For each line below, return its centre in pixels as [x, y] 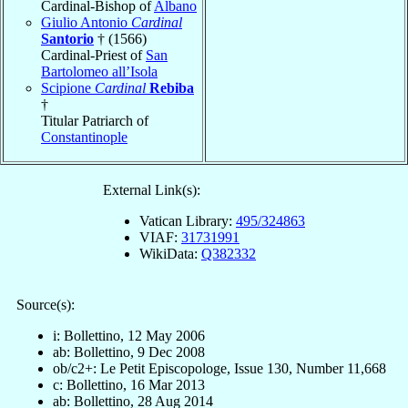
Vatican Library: [188, 221]
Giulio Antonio [86, 23]
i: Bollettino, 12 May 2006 [129, 336]
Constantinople [84, 138]
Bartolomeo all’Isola [99, 72]
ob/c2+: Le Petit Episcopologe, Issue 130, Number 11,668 [219, 369]
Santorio [67, 39]
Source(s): [46, 305]
